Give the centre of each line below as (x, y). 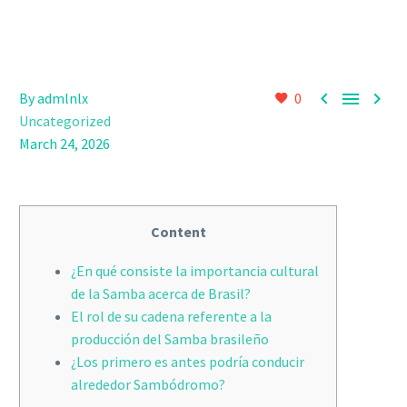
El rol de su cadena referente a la (171, 316)
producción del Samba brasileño (170, 338)
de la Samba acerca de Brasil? (161, 293)
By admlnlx (54, 98)
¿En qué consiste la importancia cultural (195, 270)
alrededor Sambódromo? (148, 384)
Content (178, 232)
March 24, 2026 (65, 144)
